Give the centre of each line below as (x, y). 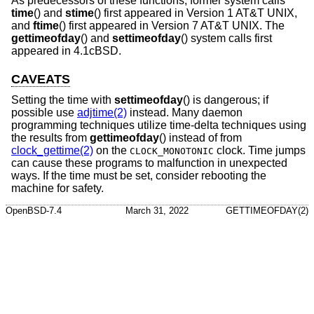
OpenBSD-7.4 (34, 210)
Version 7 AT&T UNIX (205, 25)
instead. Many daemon (185, 113)
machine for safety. (57, 189)
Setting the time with (63, 100)
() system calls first (226, 38)
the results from (50, 138)
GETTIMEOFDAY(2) (267, 210)
